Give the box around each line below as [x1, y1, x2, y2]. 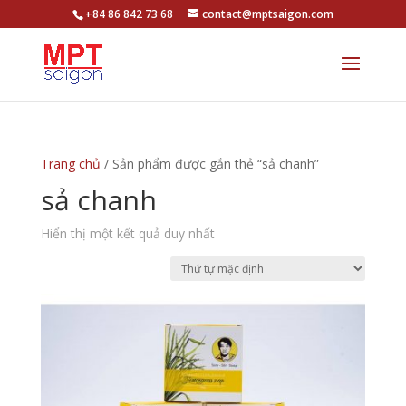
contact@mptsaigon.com [201, 6, 333, 22]
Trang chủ [40, 155, 101, 172]
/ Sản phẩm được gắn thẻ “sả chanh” [100, 155, 319, 172]
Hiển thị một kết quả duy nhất [40, 225, 215, 242]
